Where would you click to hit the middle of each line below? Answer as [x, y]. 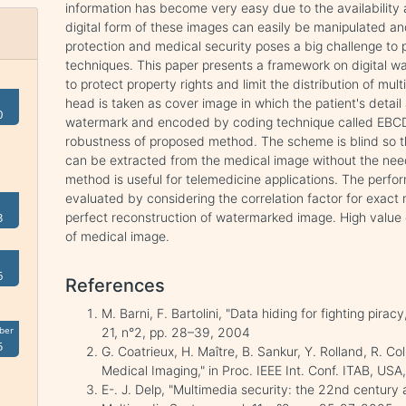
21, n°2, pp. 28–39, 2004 [176, 332]
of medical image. [118, 236]
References [116, 285]
